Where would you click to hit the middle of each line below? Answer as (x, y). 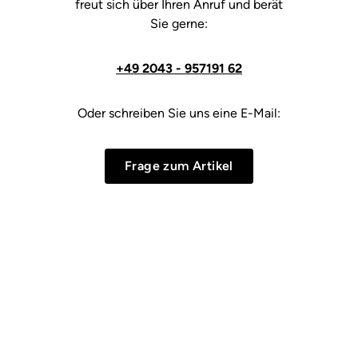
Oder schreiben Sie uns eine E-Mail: (179, 113)
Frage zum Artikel (179, 166)
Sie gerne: (179, 24)
